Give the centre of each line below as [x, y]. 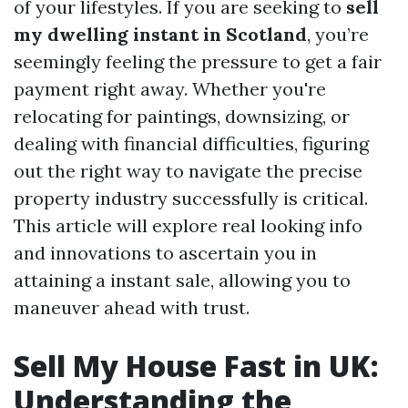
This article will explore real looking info [188, 225]
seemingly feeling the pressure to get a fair [198, 61]
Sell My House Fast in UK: [196, 366]
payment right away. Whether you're [170, 89]
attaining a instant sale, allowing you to [182, 280]
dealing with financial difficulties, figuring [191, 143]
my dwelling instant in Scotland [160, 34]
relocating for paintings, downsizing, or [182, 116]
